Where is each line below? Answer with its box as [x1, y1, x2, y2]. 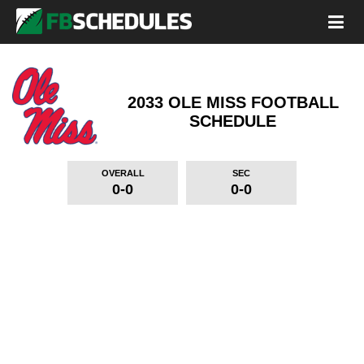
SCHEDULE [189, 112, 276, 130]
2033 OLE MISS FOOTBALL [127, 93, 339, 111]
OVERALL [101, 168, 145, 178]
